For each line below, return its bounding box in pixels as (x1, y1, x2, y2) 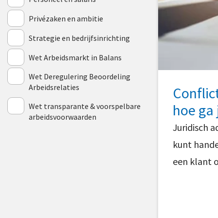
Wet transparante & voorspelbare (29, 101, 141, 111)
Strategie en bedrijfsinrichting (29, 33, 130, 43)
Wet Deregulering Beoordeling (29, 72, 130, 81)
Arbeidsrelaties (29, 82, 79, 92)
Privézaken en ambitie (29, 14, 103, 23)
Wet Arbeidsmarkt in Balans (29, 53, 122, 62)
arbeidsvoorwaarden (29, 112, 96, 122)
